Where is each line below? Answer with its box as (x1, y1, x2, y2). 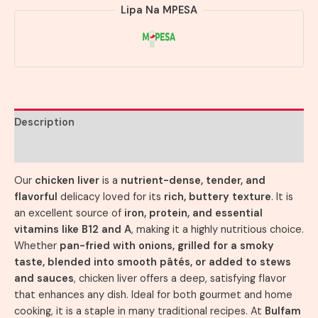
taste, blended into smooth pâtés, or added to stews (14, 256, 291, 270)
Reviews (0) (14, 142, 72, 156)
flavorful (14, 190, 57, 204)
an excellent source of (14, 207, 124, 221)
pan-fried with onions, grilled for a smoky (60, 239, 274, 253)
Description (14, 115, 75, 129)
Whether (14, 239, 60, 253)
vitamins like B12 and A (14, 223, 131, 237)
